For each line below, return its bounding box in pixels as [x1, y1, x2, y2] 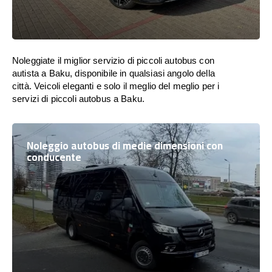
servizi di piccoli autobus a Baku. [12, 93, 145, 104]
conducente [27, 148, 81, 167]
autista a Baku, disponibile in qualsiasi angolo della [12, 68, 215, 78]
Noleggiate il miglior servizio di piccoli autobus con [12, 55, 214, 66]
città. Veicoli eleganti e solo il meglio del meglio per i [12, 81, 220, 91]
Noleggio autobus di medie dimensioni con [27, 136, 223, 155]
